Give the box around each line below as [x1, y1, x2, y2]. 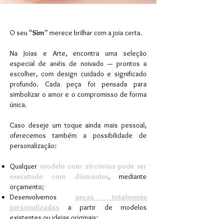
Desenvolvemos [10, 192, 75, 201]
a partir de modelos [67, 202, 147, 212]
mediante [119, 172, 147, 181]
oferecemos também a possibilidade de [10, 131, 147, 140]
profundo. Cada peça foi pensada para [10, 79, 147, 88]
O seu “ [10, 28, 32, 37]
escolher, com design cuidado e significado [10, 69, 147, 78]
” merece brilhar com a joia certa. [44, 28, 142, 37]
